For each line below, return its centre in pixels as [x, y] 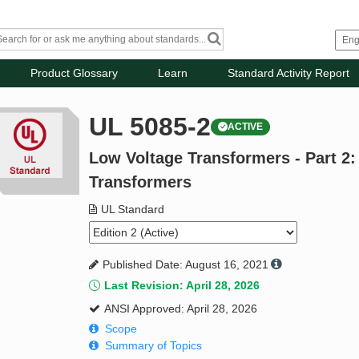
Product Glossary [75, 73]
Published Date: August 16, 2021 [186, 265]
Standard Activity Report [289, 73]
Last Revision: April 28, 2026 [182, 286]
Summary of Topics [154, 346]
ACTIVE [246, 127]
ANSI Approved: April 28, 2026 [181, 309]
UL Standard [133, 210]
